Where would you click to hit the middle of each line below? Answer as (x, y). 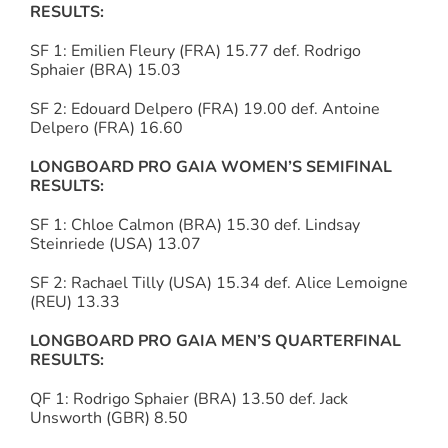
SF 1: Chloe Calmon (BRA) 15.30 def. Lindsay (195, 225)
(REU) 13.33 (75, 302)
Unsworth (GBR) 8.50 (109, 418)
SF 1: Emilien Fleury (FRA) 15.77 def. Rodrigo (195, 51)
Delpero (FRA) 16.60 (106, 128)
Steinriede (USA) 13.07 (115, 244)
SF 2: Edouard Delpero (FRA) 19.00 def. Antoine (205, 109)
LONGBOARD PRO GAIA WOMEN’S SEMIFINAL (211, 167)
